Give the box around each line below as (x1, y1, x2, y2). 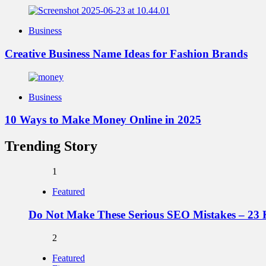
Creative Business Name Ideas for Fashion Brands (5, 47, 248, 60)
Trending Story (5, 138, 97, 154)
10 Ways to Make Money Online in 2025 (5, 113, 201, 126)
